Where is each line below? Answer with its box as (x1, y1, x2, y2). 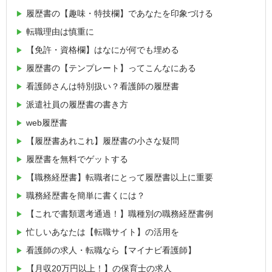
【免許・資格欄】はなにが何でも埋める (26, 44, 179, 55)
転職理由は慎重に (26, 26, 94, 36)
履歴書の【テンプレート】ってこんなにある (26, 63, 196, 73)
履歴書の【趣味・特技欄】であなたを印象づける (26, 8, 213, 18)
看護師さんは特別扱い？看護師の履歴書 (26, 81, 179, 91)
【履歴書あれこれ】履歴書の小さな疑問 (26, 135, 179, 146)
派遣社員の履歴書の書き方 (26, 99, 128, 109)
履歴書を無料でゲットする (26, 154, 128, 164)
